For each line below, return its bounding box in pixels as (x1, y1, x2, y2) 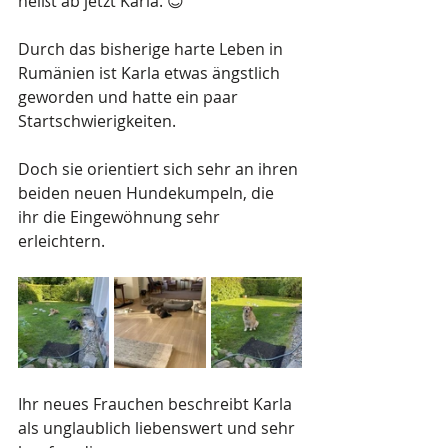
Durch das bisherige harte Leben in (18, 38, 287, 61)
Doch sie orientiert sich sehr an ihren (18, 158, 302, 181)
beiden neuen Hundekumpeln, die (18, 182, 278, 205)
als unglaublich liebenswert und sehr (18, 417, 299, 440)
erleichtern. (18, 230, 105, 253)
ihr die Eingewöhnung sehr (18, 206, 224, 229)
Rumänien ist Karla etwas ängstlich (18, 62, 284, 85)
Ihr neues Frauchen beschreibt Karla (18, 393, 296, 416)
